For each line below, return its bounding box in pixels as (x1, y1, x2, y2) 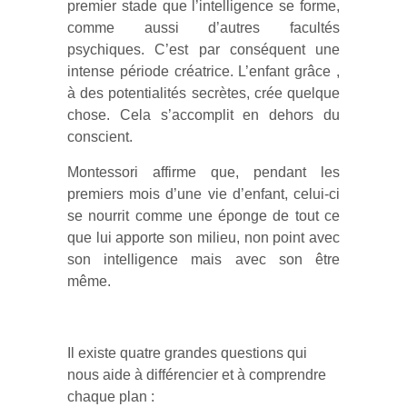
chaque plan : (67, 389, 154, 404)
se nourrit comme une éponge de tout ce (67, 208, 340, 223)
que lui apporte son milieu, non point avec (67, 230, 340, 245)
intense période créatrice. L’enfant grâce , (67, 64, 340, 79)
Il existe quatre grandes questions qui (67, 345, 307, 361)
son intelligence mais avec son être (67, 252, 340, 267)
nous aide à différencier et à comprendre (67, 367, 326, 382)
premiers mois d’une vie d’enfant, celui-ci (67, 186, 340, 202)
